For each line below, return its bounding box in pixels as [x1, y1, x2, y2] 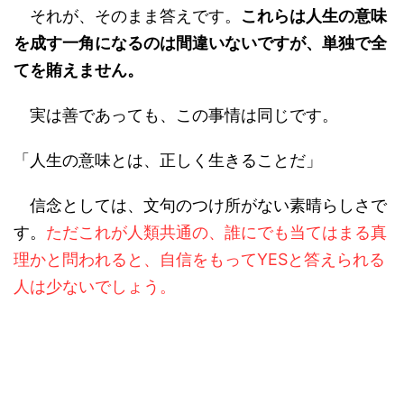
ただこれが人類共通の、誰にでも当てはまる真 [46, 223, 387, 242]
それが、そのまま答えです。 [14, 6, 241, 25]
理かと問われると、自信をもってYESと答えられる [14, 250, 385, 269]
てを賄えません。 [14, 60, 143, 79]
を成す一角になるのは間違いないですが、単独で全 [14, 33, 387, 52]
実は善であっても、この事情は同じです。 [14, 106, 338, 124]
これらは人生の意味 [241, 6, 387, 25]
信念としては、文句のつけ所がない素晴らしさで [14, 196, 387, 215]
